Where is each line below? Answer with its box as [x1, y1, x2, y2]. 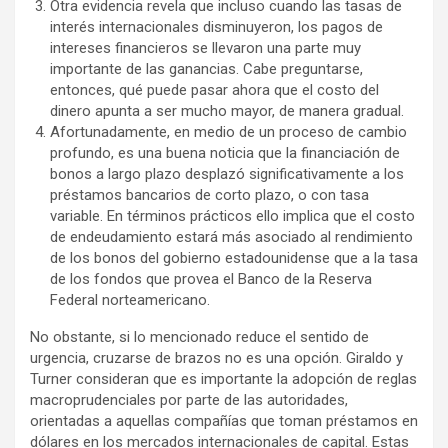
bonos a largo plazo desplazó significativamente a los [50, 165, 404, 184]
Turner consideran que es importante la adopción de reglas [30, 370, 417, 389]
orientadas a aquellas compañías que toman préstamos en [30, 412, 418, 431]
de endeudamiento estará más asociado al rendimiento [50, 228, 413, 247]
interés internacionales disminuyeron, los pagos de [50, 18, 383, 37]
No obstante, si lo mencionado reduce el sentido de [30, 328, 369, 347]
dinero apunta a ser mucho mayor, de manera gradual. [50, 102, 404, 121]
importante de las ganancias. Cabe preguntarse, [50, 60, 363, 79]
